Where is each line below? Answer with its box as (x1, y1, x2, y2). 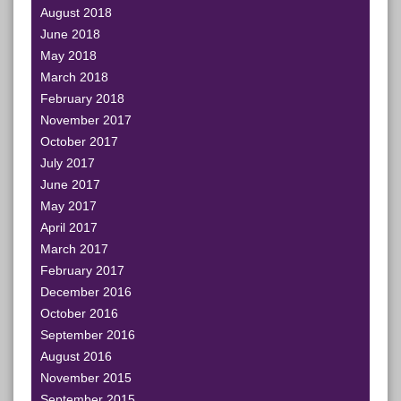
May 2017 (40, 199, 97, 213)
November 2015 (40, 371, 132, 385)
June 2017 (40, 177, 100, 192)
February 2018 (40, 91, 124, 106)
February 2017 (40, 263, 124, 277)
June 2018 (40, 27, 100, 41)
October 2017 (40, 134, 118, 149)
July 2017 (40, 156, 95, 170)
